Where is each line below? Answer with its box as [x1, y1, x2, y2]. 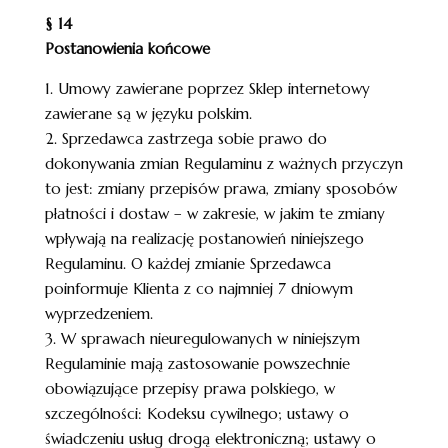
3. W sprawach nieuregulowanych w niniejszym [44, 329, 360, 348]
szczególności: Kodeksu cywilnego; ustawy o [44, 404, 349, 423]
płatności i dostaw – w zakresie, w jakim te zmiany [44, 204, 385, 223]
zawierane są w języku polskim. [44, 104, 252, 123]
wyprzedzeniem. [44, 304, 153, 323]
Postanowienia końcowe [44, 39, 210, 58]
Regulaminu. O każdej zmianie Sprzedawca [44, 254, 331, 273]
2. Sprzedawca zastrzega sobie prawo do [44, 129, 327, 148]
